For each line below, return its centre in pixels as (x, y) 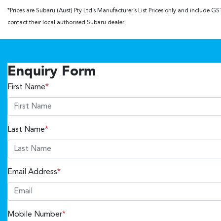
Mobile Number (35, 215)
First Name (26, 88)
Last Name (26, 130)
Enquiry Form (52, 72)
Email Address (32, 172)
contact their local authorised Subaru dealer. (66, 23)
